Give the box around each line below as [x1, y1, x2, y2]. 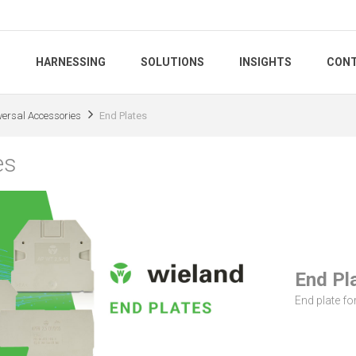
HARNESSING [36, 56, 106, 69]
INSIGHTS [239, 56, 292, 69]
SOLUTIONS [141, 56, 204, 69]
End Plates [99, 109, 147, 122]
